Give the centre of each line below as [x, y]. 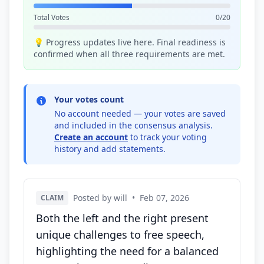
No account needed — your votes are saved [140, 113]
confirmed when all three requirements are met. [129, 54]
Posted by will [100, 198]
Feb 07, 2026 [164, 198]
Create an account [91, 137]
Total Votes [52, 17]
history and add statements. [110, 149]
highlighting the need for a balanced [127, 251]
